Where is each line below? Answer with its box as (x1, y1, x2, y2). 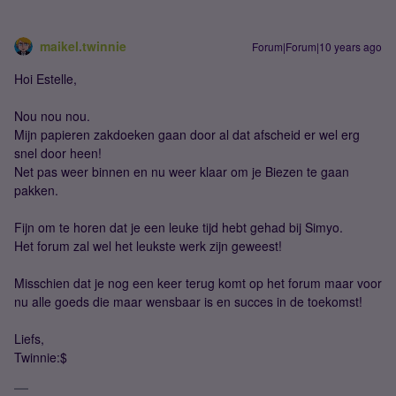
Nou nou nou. (14, 106, 90, 125)
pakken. (14, 180, 58, 199)
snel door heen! (14, 143, 102, 162)
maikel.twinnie (40, 36, 126, 55)
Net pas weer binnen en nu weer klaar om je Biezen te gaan (14, 162, 349, 180)
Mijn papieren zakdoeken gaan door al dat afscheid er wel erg (14, 125, 360, 143)
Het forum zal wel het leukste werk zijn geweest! (14, 236, 282, 255)
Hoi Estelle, (14, 69, 77, 88)
